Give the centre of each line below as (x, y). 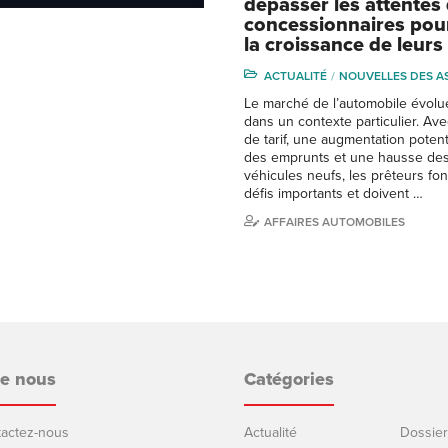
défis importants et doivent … (333, 193)
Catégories (289, 378)
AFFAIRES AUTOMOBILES (334, 221)
